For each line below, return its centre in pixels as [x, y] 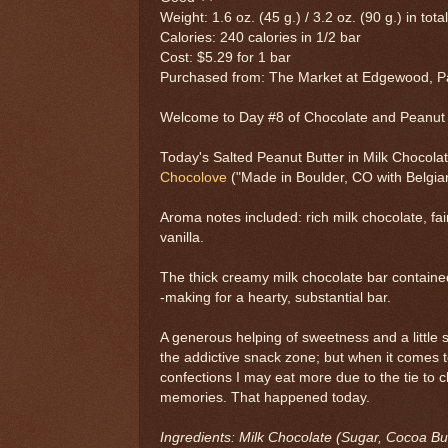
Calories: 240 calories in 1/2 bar [260, 37]
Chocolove [193, 177]
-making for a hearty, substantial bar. [275, 297]
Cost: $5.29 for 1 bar [225, 57]
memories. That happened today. [265, 397]
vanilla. [182, 237]
